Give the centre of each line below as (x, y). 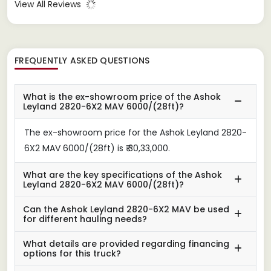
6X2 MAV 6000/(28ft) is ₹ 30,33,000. (97, 148)
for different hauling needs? (85, 219)
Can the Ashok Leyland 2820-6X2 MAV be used (126, 209)
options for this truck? (72, 253)
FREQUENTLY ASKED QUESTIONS (82, 60)
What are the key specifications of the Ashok (122, 175)
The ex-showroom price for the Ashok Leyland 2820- (135, 132)
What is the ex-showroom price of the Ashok (122, 96)
